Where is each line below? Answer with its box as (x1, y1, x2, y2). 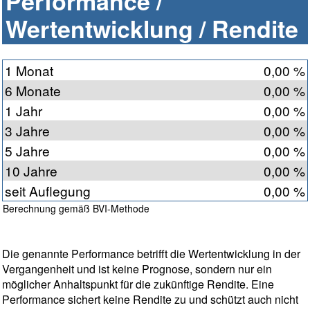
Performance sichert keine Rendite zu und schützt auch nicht (2, 291, 298, 308)
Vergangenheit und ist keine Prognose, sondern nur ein (2, 261, 272, 277)
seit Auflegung (5, 181, 91, 201)
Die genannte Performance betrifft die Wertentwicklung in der (2, 246, 300, 262)
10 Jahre (5, 161, 57, 181)
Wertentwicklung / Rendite (6, 12, 298, 46)
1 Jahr (5, 101, 42, 120)
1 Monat (5, 61, 53, 80)
